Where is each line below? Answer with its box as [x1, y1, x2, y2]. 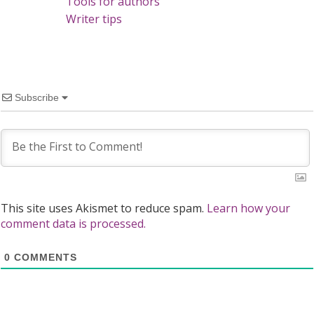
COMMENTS [11, 252, 77, 264]
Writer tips [66, 11, 122, 27]
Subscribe [15, 92, 59, 104]
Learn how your [207, 200, 290, 217]
